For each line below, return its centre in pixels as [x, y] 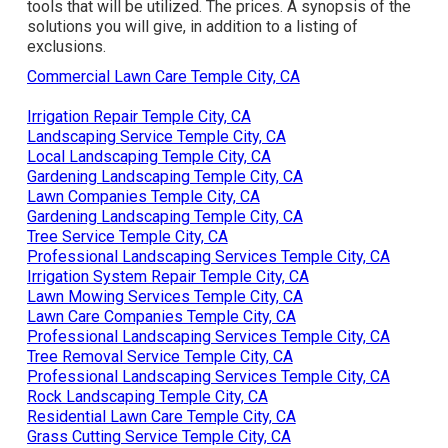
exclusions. [66, 46]
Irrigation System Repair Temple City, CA [167, 276]
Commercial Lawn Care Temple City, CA [163, 76]
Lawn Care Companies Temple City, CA [161, 316]
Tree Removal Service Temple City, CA [159, 356]
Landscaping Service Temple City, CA [156, 136]
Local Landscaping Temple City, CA [148, 156]
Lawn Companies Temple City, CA [143, 196]
